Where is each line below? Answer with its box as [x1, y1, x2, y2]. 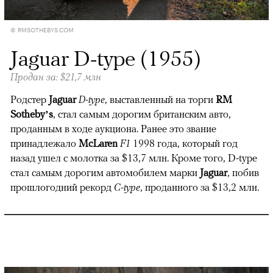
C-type [114, 180, 140, 193]
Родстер [10, 93, 49, 105]
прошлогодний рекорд [10, 180, 114, 193]
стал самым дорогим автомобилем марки [10, 166, 200, 179]
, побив [227, 166, 259, 179]
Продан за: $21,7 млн [10, 70, 101, 83]
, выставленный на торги [105, 93, 216, 105]
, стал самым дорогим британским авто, [53, 107, 231, 120]
